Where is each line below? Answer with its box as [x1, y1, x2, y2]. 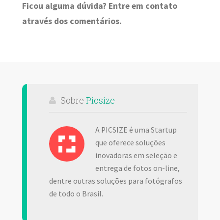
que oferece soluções [95, 137, 165, 147]
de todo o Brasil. [49, 189, 103, 198]
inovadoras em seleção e [95, 150, 177, 160]
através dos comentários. [22, 15, 122, 27]
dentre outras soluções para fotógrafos [49, 176, 182, 186]
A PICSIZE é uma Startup [95, 125, 177, 135]
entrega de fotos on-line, [95, 163, 180, 173]
